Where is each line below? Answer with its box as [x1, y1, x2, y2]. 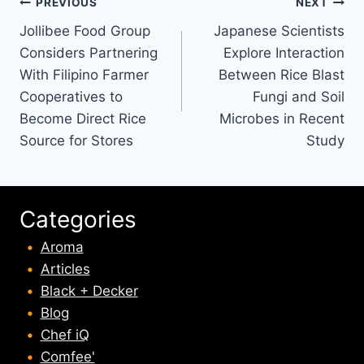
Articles [40, 261, 90, 277]
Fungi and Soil [253, 88, 344, 105]
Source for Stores [19, 132, 133, 149]
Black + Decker [40, 283, 138, 299]
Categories [19, 206, 136, 233]
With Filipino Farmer [19, 66, 149, 83]
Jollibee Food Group [19, 22, 150, 39]
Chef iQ [40, 327, 89, 343]
